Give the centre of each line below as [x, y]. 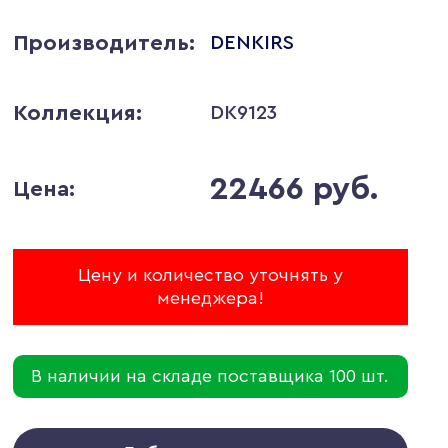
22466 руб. [295, 189]
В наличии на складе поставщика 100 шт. [210, 376]
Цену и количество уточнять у [210, 275]
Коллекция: [77, 113]
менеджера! [210, 298]
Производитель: [103, 43]
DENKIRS [252, 42]
